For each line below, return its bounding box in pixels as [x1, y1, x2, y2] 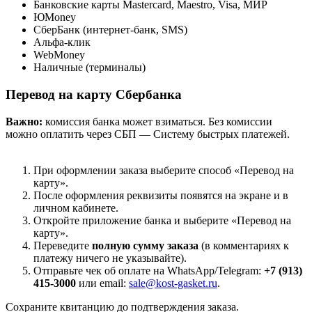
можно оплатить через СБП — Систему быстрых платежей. [6, 127, 290, 140]
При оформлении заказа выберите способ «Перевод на [33, 164, 294, 176]
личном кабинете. [33, 201, 118, 214]
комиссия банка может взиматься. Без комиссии [42, 115, 272, 127]
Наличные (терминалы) [33, 61, 146, 74]
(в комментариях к [198, 239, 289, 251]
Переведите [33, 239, 92, 251]
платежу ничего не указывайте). [33, 251, 187, 264]
